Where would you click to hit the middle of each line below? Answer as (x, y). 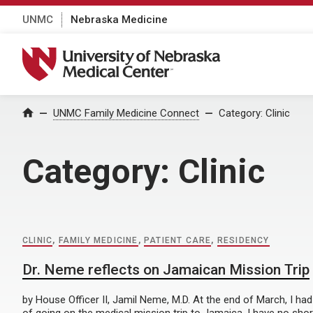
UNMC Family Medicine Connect (126, 113)
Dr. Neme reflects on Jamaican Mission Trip (166, 270)
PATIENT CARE (178, 240)
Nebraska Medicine (119, 19)
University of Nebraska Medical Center (130, 54)
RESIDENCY (243, 240)
